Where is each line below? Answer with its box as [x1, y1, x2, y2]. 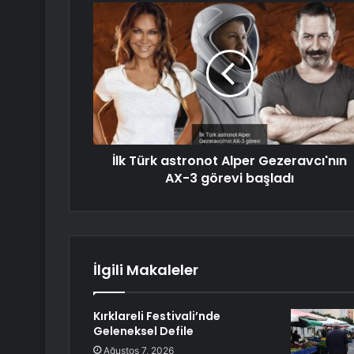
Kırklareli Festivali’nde [93, 308, 220, 325]
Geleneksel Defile [93, 323, 194, 340]
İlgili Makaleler [93, 260, 198, 281]
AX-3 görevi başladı [165, 169, 294, 188]
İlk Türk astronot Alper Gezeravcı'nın [112, 152, 347, 171]
